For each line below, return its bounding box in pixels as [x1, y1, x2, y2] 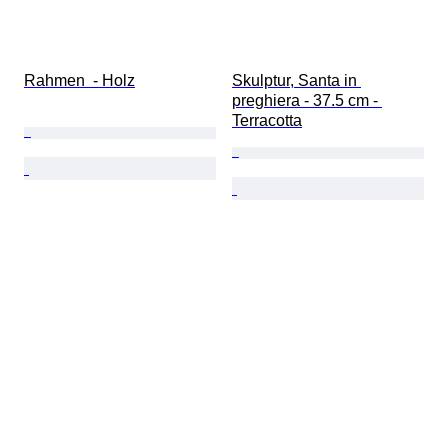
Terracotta [232, 112, 302, 130]
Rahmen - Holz [24, 72, 135, 90]
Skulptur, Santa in [232, 72, 361, 90]
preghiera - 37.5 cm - [232, 92, 382, 110]
